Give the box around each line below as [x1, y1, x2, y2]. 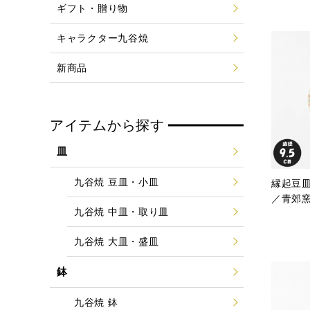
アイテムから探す [50, 118, 165, 133]
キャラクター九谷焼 [57, 33, 149, 44]
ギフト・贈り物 [57, 3, 128, 14]
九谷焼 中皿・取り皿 [74, 206, 169, 217]
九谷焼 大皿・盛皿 [74, 236, 159, 247]
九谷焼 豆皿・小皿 [74, 176, 159, 188]
